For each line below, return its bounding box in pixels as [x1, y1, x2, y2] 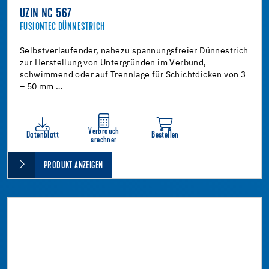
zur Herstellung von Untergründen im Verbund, [20, 58, 207, 67]
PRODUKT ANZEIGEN [44, 160, 103, 171]
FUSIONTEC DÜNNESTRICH [20, 22, 105, 32]
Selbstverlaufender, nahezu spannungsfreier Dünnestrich [20, 46, 249, 55]
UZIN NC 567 [20, 7, 72, 21]
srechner [91, 135, 117, 145]
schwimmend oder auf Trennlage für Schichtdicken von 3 [20, 70, 246, 79]
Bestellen [151, 130, 179, 140]
